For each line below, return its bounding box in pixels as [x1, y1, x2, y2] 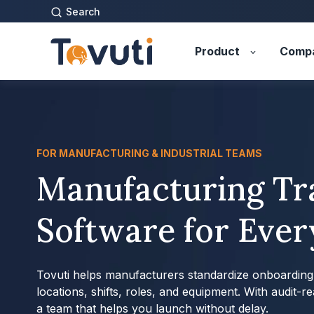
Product [195, 44, 240, 58]
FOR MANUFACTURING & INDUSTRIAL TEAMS [36, 146, 262, 159]
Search [66, 6, 100, 18]
